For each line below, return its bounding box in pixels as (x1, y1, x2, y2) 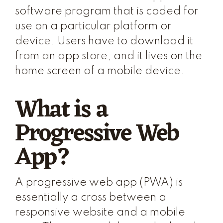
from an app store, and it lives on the (15, 51, 202, 62)
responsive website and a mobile (15, 207, 185, 218)
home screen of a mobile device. (15, 66, 185, 77)
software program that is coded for (15, 6, 198, 17)
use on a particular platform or (15, 21, 171, 32)
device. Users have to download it (15, 36, 193, 47)
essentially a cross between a (15, 192, 166, 203)
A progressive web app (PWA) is (15, 177, 183, 188)
